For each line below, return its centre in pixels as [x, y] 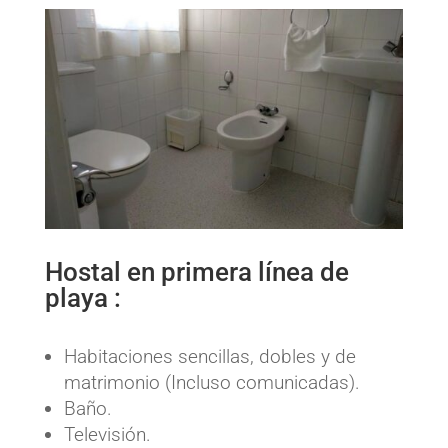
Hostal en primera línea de [196, 272]
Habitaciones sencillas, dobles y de [209, 357]
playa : [82, 298]
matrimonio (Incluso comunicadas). [211, 383]
